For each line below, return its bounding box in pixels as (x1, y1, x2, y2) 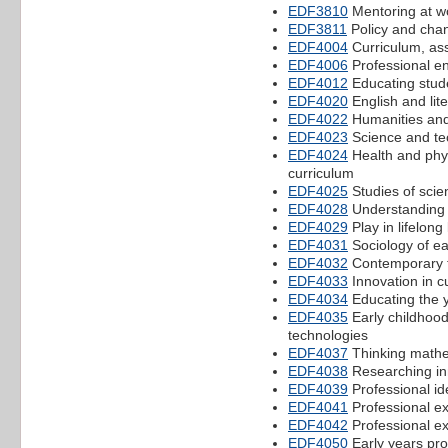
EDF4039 (288, 380, 348, 397)
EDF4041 (288, 398, 348, 415)
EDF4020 (288, 92, 348, 109)
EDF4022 (288, 110, 348, 127)
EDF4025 (288, 182, 348, 199)
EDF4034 (288, 290, 348, 307)
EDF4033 (288, 272, 348, 289)
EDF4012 (288, 74, 348, 91)
